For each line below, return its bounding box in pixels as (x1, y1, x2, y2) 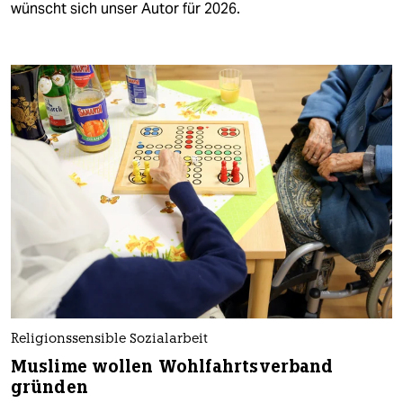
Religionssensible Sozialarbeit (11, 333, 208, 347)
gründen (11, 376, 88, 399)
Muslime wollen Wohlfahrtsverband (11, 355, 334, 379)
